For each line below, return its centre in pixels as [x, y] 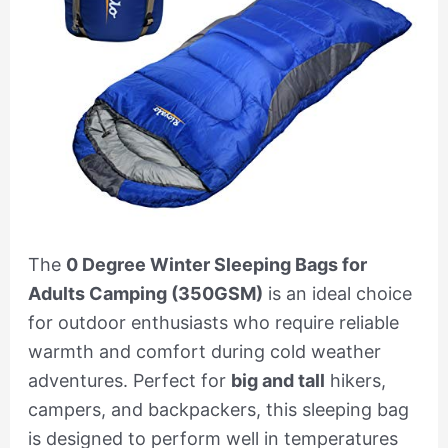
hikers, [355, 381]
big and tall [277, 381]
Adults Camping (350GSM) [145, 294]
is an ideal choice [337, 294]
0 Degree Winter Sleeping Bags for [216, 265]
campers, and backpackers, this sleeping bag [218, 410]
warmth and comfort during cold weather [204, 352]
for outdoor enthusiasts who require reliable [213, 323]
